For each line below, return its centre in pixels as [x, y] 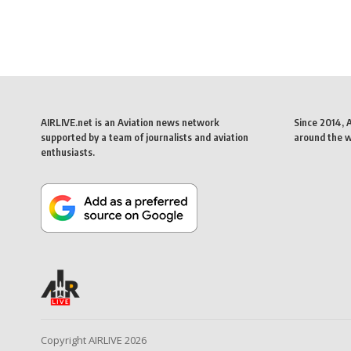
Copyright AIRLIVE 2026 [94, 340]
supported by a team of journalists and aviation [145, 137]
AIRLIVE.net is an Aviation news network [130, 122]
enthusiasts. [68, 152]
